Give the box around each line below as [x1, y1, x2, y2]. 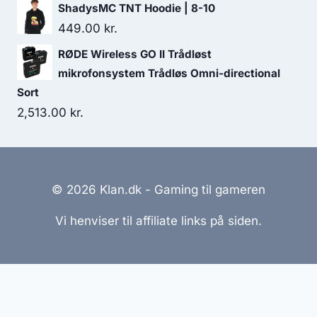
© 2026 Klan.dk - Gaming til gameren [52, 183, 265, 197]
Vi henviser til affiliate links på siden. [55, 214, 262, 228]
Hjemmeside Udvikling [137, 280, 264, 294]
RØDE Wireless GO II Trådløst [58, 47, 212, 61]
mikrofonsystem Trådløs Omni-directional [58, 67, 280, 80]
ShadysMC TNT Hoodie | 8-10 [58, 1, 215, 15]
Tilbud [141, 299, 176, 313]
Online [275, 280, 311, 294]
